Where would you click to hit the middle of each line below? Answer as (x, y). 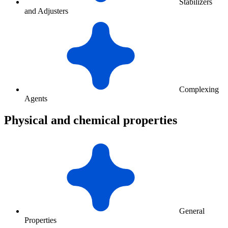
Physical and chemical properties (91, 120)
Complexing (199, 90)
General (192, 211)
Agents (36, 99)
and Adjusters (46, 11)
